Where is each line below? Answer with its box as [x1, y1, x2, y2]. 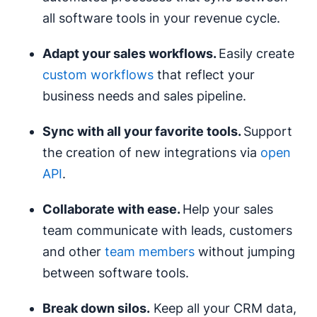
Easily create [219, 45, 294, 61]
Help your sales [183, 201, 273, 217]
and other [42, 243, 105, 259]
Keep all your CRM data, [150, 300, 296, 316]
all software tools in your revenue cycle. [42, 10, 280, 25]
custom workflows [42, 67, 154, 82]
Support [243, 123, 292, 139]
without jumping [195, 243, 295, 259]
